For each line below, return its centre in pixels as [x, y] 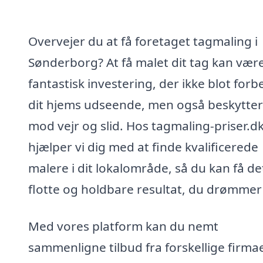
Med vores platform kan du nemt [123, 226]
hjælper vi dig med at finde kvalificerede [143, 146]
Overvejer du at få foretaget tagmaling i [143, 41]
